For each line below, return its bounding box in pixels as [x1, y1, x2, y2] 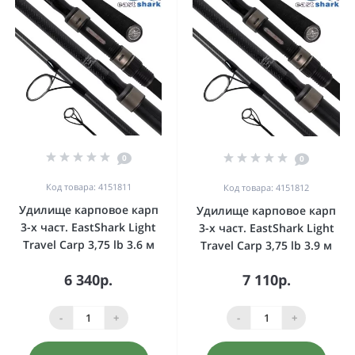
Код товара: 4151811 [45, 181, 132, 193]
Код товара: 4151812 [223, 181, 309, 193]
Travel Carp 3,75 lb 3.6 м [22, 237, 155, 252]
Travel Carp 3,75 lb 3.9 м [200, 238, 332, 253]
